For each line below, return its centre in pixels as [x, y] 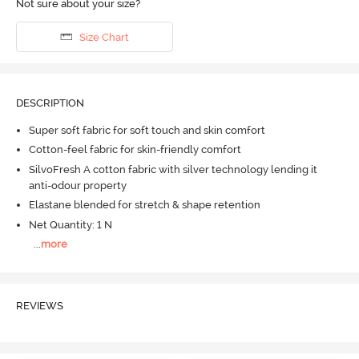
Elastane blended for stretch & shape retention [144, 205]
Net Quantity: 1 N [70, 224]
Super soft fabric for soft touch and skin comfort [147, 130]
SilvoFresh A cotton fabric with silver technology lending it [173, 169]
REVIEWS [39, 305]
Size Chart [104, 37]
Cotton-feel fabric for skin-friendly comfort [135, 150]
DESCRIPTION [50, 103]
